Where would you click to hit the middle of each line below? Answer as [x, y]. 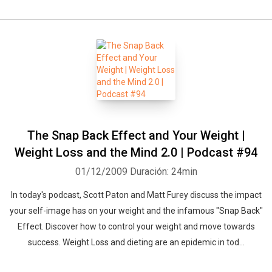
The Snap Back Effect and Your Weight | [136, 135]
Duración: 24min [163, 172]
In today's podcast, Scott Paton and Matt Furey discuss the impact [136, 195]
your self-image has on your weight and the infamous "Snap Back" [136, 211]
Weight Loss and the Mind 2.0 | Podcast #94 [136, 152]
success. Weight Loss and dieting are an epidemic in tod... [136, 242]
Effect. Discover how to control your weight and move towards [136, 226]
